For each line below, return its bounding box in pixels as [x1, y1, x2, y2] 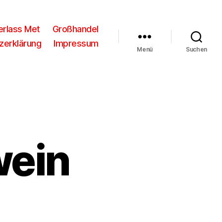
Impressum [54, 38, 99, 49]
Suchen [185, 46, 208, 53]
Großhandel [52, 24, 99, 34]
